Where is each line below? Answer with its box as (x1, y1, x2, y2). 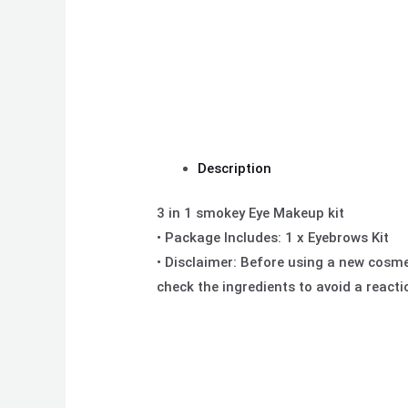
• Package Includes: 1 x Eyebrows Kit (157, 229, 390, 247)
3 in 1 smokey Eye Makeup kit (157, 205, 345, 222)
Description (198, 159, 272, 177)
